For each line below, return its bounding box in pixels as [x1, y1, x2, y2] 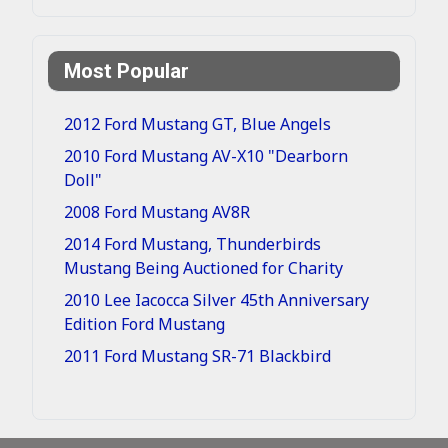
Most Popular [64, 58, 189, 83]
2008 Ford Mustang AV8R [64, 200, 250, 223]
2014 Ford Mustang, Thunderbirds [64, 232, 321, 255]
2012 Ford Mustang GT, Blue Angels [64, 112, 331, 135]
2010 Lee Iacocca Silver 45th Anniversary [64, 288, 369, 311]
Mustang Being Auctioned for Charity [64, 256, 343, 279]
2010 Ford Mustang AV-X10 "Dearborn [64, 144, 348, 167]
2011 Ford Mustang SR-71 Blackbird [64, 344, 331, 367]
